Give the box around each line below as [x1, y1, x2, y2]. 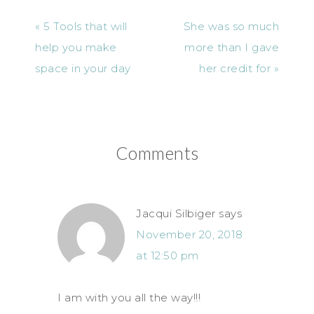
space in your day [35, 61, 131, 75]
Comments [115, 142, 199, 163]
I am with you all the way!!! [57, 290, 200, 304]
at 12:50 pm [136, 248, 199, 262]
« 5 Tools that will [35, 19, 128, 33]
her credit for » [199, 61, 279, 75]
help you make [35, 40, 117, 54]
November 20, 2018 [136, 227, 243, 241]
